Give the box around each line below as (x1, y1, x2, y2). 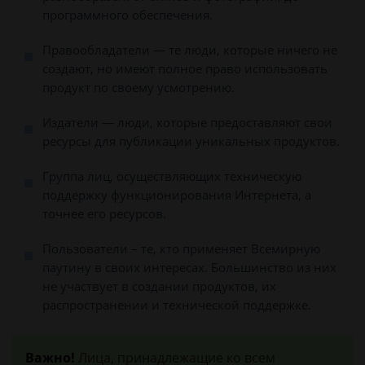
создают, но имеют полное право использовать (42, 60, 328, 77)
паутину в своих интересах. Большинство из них (42, 259, 336, 275)
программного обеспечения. (42, 7, 213, 23)
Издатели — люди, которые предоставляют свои (42, 114, 332, 130)
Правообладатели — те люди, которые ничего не (42, 42, 337, 58)
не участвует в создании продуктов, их (42, 278, 276, 294)
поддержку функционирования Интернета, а (42, 187, 311, 203)
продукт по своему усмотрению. (42, 79, 235, 95)
